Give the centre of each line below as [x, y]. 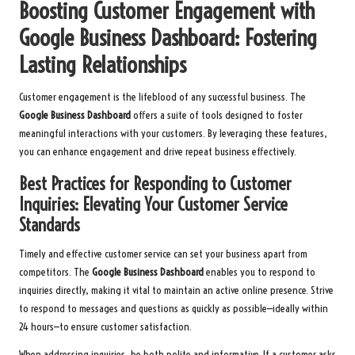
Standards [50, 225]
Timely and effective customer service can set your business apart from [163, 254]
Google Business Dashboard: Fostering [168, 38]
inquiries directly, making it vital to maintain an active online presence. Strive [176, 291]
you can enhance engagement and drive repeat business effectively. [158, 152]
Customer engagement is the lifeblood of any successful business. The [162, 97]
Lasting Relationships [103, 65]
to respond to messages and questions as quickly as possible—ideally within [174, 309]
